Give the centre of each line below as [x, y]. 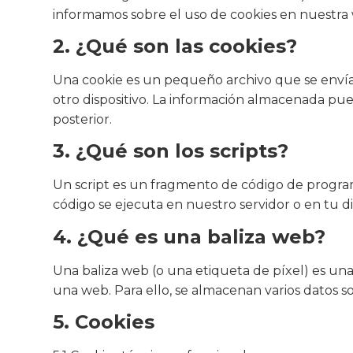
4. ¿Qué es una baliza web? [190, 236]
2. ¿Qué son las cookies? [175, 46]
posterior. [83, 120]
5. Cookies [104, 322]
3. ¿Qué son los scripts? [171, 151]
